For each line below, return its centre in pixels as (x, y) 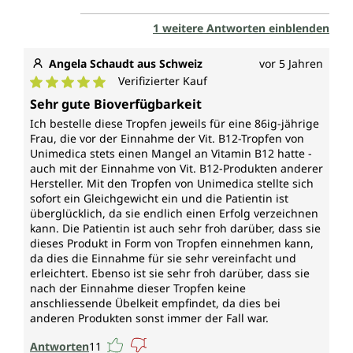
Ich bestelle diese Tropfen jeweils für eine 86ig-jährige (175, 124)
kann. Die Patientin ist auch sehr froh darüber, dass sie (175, 229)
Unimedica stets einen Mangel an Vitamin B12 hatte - (171, 154)
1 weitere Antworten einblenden (241, 28)
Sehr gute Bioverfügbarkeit (116, 104)
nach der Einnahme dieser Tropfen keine (138, 288)
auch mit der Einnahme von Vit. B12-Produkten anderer (176, 169)
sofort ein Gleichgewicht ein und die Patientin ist (159, 199)
